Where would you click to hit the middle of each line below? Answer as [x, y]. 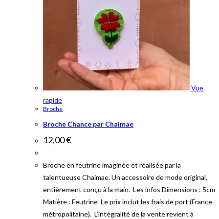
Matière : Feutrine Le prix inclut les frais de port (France [128, 202]
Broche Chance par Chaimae [88, 124]
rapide [53, 100]
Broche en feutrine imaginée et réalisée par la [112, 165]
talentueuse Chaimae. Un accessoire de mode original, [125, 177]
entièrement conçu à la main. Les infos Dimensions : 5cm [129, 190]
